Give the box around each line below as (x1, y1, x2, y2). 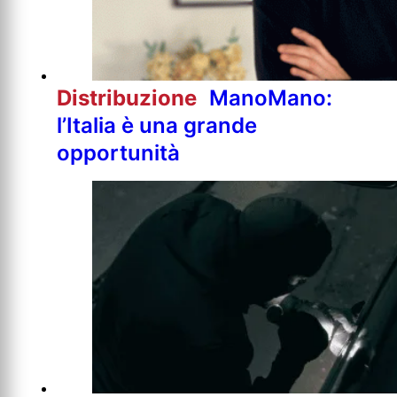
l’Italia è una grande (57, 112, 257, 138)
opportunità (57, 139, 180, 166)
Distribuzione (57, 84, 202, 111)
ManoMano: (209, 84, 332, 111)
